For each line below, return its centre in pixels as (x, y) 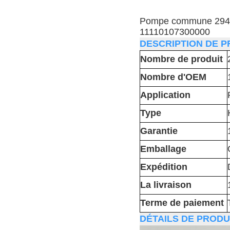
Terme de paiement (182, 203)
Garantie (159, 131)
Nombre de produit (181, 59)
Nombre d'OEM (173, 77)
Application (165, 95)
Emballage (163, 149)
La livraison (166, 185)
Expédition (164, 167)
